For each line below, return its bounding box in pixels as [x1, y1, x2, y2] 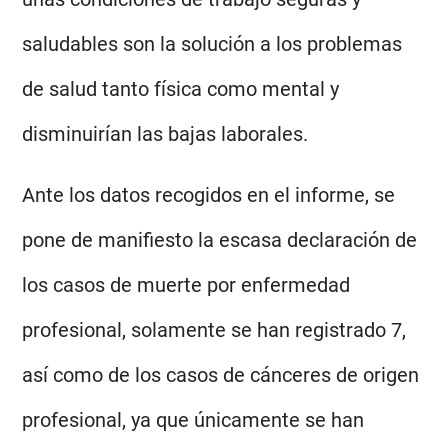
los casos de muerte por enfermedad [22, 272, 351, 297]
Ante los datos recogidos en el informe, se [22, 182, 396, 207]
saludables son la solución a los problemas [22, 31, 403, 56]
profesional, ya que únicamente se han [22, 407, 365, 432]
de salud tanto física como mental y [22, 76, 340, 101]
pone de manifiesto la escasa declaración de [22, 227, 418, 252]
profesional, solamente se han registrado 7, [22, 317, 407, 342]
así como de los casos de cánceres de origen [22, 362, 420, 387]
